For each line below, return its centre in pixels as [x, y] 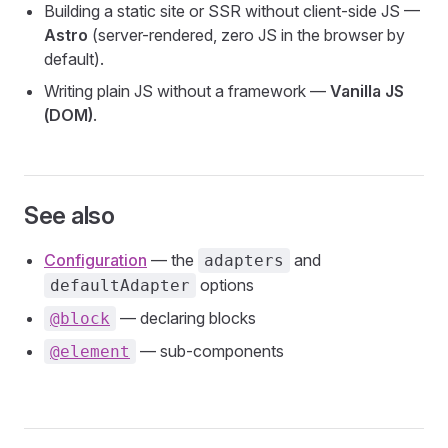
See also [69, 215]
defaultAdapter [120, 285]
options [225, 285]
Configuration [95, 260]
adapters [244, 260]
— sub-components [210, 351]
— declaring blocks [186, 318]
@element [90, 351]
